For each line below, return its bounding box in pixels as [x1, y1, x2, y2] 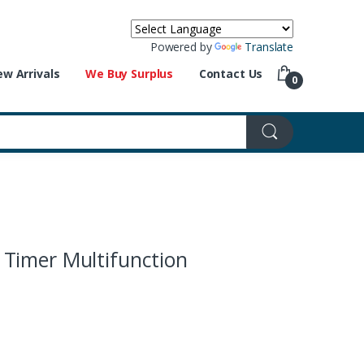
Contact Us [198, 66, 263, 82]
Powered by [149, 39, 215, 54]
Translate [245, 39, 293, 54]
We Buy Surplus [85, 66, 174, 82]
